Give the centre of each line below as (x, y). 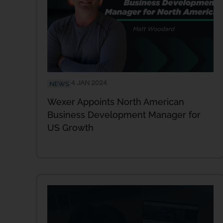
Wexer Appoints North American (116, 102)
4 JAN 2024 (89, 83)
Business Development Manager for (124, 114)
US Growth (70, 127)
